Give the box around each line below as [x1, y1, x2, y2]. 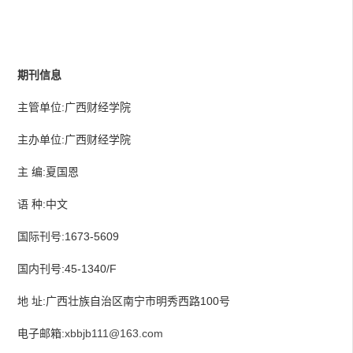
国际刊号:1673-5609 [17, 229, 119, 243]
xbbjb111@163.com [65, 326, 163, 340]
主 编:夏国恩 [17, 165, 79, 178]
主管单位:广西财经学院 [17, 100, 131, 113]
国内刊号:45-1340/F [17, 262, 117, 275]
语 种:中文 [17, 197, 68, 210]
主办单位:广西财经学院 [17, 132, 131, 146]
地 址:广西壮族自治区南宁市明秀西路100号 [17, 294, 230, 307]
